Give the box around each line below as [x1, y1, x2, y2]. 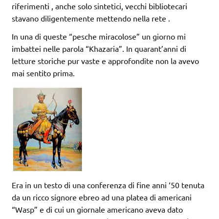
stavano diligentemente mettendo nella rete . [12, 13, 170, 23]
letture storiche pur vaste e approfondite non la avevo [12, 56, 199, 66]
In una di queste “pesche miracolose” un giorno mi [12, 31, 186, 42]
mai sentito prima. [12, 68, 75, 78]
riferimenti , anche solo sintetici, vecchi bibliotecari [12, 1, 187, 11]
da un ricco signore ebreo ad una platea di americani [12, 192, 192, 202]
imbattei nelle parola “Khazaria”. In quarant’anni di [12, 44, 186, 54]
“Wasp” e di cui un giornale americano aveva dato [12, 204, 183, 215]
